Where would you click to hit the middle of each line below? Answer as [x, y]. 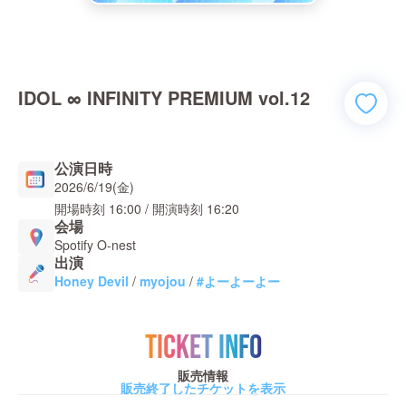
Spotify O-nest [95, 245]
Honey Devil [92, 281]
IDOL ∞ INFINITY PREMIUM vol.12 [164, 97]
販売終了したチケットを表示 [203, 388]
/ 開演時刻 [172, 208]
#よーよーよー [238, 281]
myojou [163, 281]
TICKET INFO [203, 348]
